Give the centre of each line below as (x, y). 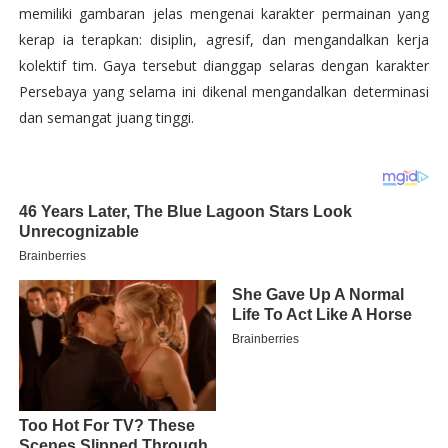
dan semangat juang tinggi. (106, 117)
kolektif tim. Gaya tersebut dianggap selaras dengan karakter (224, 65)
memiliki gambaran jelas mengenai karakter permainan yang (224, 13)
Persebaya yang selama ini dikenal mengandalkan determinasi (224, 91)
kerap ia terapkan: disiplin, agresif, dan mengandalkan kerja (224, 39)
